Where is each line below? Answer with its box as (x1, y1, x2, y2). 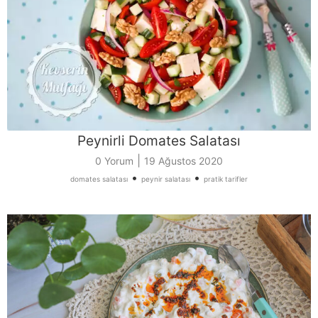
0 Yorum (95, 154, 133, 167)
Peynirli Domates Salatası (77, 131, 241, 149)
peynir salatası (141, 174, 190, 183)
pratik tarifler (204, 174, 248, 183)
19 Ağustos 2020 (144, 154, 223, 167)
